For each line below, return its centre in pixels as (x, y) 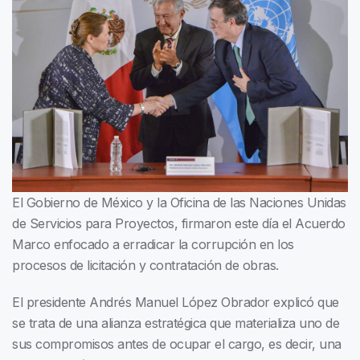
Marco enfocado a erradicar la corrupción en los (153, 245)
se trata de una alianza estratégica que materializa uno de (176, 323)
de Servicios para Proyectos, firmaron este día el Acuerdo (179, 224)
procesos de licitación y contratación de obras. (145, 266)
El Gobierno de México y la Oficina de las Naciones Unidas (179, 203)
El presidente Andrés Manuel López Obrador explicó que (176, 303)
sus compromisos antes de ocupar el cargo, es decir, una (177, 344)
